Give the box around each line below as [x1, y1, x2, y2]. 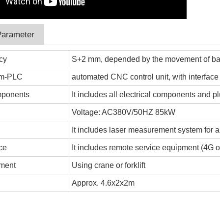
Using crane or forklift [72, 161, 146, 170]
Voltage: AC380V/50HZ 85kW [72, 108, 176, 117]
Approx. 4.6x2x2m [72, 179, 135, 188]
